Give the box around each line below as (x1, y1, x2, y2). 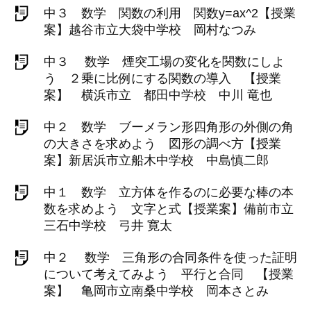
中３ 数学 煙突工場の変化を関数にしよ (44, 55, 285, 69)
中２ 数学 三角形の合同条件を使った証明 (44, 251, 297, 264)
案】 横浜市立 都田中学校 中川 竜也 (44, 88, 272, 102)
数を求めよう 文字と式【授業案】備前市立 (44, 202, 294, 216)
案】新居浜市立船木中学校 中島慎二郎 (44, 153, 269, 167)
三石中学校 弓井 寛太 (44, 219, 172, 233)
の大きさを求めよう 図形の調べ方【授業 (44, 137, 281, 151)
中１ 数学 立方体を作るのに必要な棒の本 (44, 185, 294, 199)
